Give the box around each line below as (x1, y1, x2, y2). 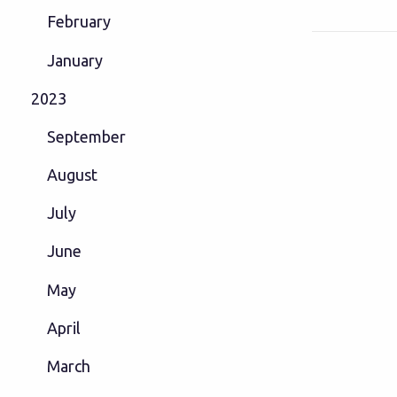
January (46, 51, 103, 69)
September (46, 127, 126, 145)
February (46, 12, 111, 31)
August (46, 166, 97, 184)
